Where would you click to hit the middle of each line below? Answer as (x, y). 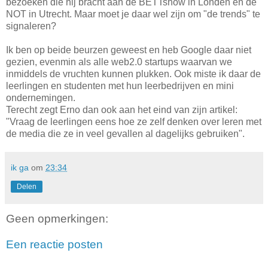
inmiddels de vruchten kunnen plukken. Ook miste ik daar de (133, 74)
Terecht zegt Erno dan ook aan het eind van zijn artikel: (122, 109)
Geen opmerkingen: (57, 218)
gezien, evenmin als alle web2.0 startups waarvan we (119, 62)
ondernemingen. (41, 98)
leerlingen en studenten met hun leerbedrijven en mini (120, 86)
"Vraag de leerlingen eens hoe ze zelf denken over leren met (134, 121)
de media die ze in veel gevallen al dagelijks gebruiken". (125, 133)
